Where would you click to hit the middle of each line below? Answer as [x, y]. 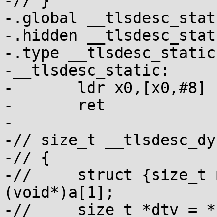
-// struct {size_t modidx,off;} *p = [22, 175]
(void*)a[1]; [59, 192]
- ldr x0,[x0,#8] [8, 88]
